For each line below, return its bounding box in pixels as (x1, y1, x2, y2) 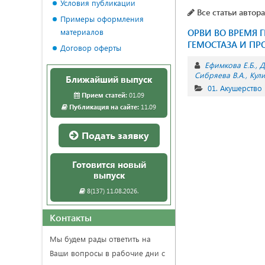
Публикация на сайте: (69, 102, 139, 111)
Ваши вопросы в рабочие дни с (50, 248, 165, 258)
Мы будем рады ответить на (50, 234, 151, 244)
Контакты (50, 211, 92, 224)
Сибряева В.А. (195, 70, 245, 80)
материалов (60, 27, 104, 37)
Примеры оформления (60, 14, 144, 24)
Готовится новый (72, 159, 146, 170)
